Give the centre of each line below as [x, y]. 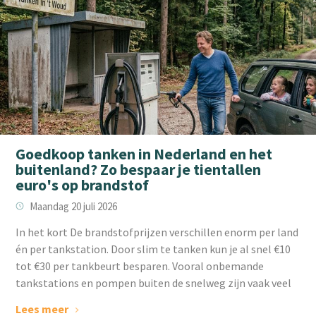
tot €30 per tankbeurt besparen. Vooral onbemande [140, 266]
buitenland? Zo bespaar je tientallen [139, 169]
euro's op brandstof [83, 184]
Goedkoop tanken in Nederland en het [144, 153]
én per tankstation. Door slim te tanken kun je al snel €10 [153, 249]
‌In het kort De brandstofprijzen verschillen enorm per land [157, 232]
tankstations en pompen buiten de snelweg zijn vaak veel [154, 282]
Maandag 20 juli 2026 [74, 206]
